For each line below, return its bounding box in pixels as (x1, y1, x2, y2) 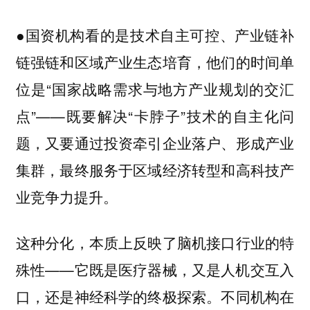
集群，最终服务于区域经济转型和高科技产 (15, 158, 295, 180)
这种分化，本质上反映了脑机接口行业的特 (15, 232, 295, 253)
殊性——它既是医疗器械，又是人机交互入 (15, 259, 295, 280)
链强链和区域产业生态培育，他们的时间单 (15, 51, 295, 72)
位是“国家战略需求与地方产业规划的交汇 (15, 77, 295, 99)
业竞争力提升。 (15, 185, 126, 207)
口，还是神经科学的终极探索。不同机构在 (15, 286, 295, 307)
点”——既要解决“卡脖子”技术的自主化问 (15, 104, 295, 126)
